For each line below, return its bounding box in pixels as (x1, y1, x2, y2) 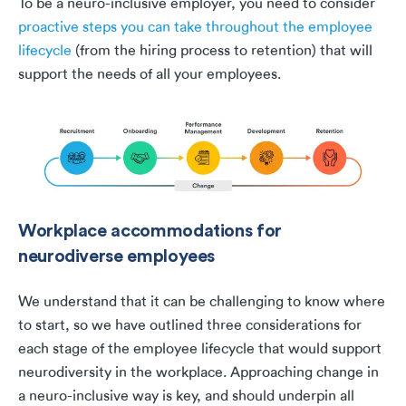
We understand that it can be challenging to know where (18, 294, 385, 311)
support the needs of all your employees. (18, 66, 281, 83)
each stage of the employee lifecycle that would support (18, 341, 382, 358)
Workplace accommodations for (18, 218, 282, 242)
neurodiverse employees (18, 244, 216, 267)
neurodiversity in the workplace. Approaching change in (18, 364, 379, 382)
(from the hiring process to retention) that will (72, 43, 372, 60)
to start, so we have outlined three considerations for (18, 317, 362, 334)
